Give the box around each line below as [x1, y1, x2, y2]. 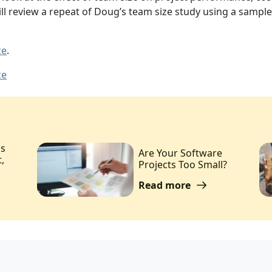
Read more [138, 178, 193, 192]
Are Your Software [138, 146, 222, 160]
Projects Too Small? [138, 157, 227, 171]
